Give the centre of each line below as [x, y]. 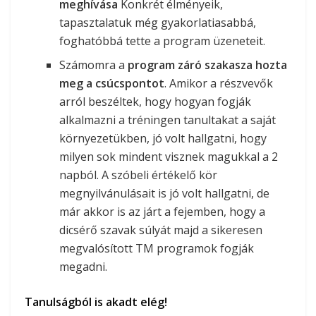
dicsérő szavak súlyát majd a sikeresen [161, 230]
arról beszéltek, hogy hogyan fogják [156, 101]
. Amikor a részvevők [219, 83]
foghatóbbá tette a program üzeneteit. [163, 41]
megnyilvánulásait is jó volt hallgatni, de [165, 193]
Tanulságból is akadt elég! [96, 302]
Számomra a [94, 65]
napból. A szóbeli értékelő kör [139, 175]
